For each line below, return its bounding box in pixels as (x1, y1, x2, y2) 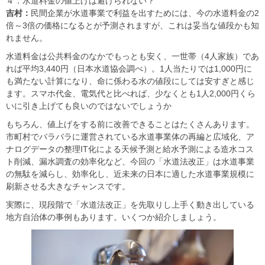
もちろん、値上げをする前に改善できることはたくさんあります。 (6, 119, 254, 129)
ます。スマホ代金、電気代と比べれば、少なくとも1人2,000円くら (6, 88, 256, 98)
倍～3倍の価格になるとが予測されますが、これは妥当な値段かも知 (6, 20, 259, 30)
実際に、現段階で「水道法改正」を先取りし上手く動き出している (6, 199, 254, 209)
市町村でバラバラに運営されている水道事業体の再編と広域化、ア (6, 131, 254, 141)
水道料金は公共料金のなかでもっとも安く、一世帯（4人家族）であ (6, 51, 259, 61)
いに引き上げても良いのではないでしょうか (6, 101, 172, 111)
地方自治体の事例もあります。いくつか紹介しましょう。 (6, 212, 221, 222)
